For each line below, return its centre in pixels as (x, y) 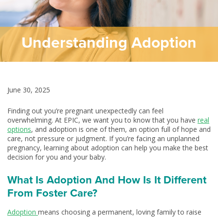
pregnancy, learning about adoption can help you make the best (108, 148)
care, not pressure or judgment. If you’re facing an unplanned (103, 138)
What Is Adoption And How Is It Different (107, 180)
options (19, 129)
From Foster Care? (52, 193)
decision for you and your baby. (57, 157)
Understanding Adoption (109, 42)
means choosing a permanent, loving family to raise (120, 212)
